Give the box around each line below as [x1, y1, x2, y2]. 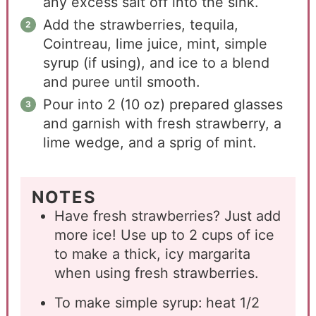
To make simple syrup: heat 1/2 [54, 293, 260, 311]
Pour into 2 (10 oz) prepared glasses [42, 96, 283, 114]
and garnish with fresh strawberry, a [42, 115, 281, 133]
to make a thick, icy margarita [54, 245, 250, 262]
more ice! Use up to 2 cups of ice [54, 226, 274, 243]
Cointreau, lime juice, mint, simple [42, 35, 267, 53]
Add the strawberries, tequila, [42, 16, 238, 34]
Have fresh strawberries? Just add [54, 207, 281, 224]
